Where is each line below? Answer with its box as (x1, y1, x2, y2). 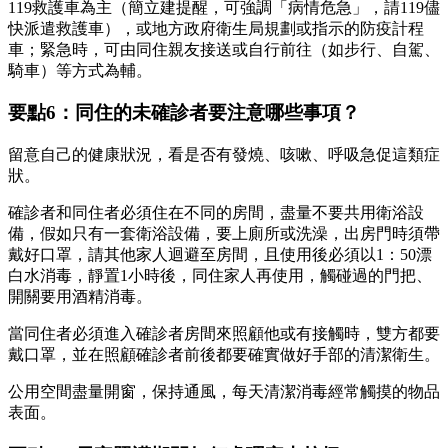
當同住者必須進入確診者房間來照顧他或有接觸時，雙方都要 (8, 325, 440, 343)
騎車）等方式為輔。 (8, 61, 152, 79)
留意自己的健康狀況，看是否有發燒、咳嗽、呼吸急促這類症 (8, 146, 440, 164)
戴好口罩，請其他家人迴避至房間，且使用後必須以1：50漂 (8, 246, 432, 264)
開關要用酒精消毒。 (8, 288, 152, 306)
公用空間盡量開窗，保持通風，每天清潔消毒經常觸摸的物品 (8, 383, 440, 401)
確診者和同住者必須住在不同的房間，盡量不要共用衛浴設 (8, 204, 424, 222)
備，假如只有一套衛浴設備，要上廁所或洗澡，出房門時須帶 (8, 225, 440, 243)
